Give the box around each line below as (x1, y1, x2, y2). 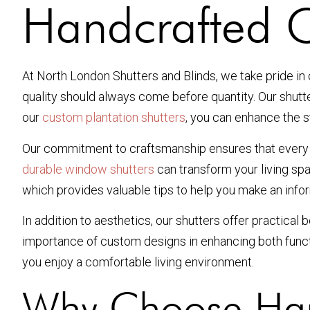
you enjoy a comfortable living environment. (22, 254, 254, 269)
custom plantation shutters (42, 110, 185, 125)
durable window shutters (22, 161, 154, 176)
